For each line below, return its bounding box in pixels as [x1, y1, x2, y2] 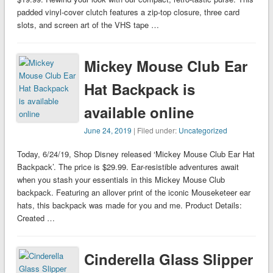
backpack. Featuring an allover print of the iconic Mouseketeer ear [16, 186, 250, 199]
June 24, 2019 [84, 125, 132, 136]
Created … [16, 212, 55, 224]
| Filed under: [132, 125, 179, 136]
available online [84, 102, 194, 123]
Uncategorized [179, 125, 228, 136]
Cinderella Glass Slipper [84, 249, 253, 270]
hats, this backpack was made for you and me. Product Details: [16, 199, 242, 211]
